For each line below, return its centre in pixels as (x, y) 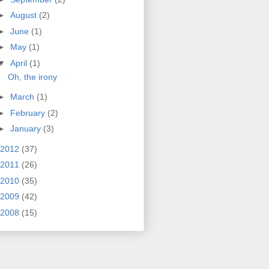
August (24, 15)
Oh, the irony (32, 77)
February (29, 113)
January (26, 129)
